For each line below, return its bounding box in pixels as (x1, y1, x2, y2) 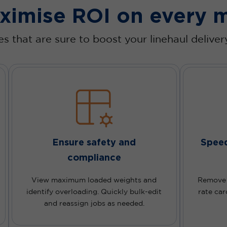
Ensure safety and (52, 137, 136, 147)
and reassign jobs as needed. (44, 201, 144, 207)
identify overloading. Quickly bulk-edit (26, 189, 162, 196)
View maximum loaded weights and (31, 177, 157, 184)
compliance (67, 152, 121, 163)
